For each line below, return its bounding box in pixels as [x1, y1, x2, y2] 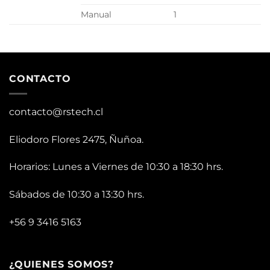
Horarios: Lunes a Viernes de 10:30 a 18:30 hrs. [9, 161, 223, 173]
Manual [81, 9, 111, 20]
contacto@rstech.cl [9, 105, 103, 118]
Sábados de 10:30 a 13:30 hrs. [9, 189, 144, 201]
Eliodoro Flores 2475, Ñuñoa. [9, 133, 143, 145]
